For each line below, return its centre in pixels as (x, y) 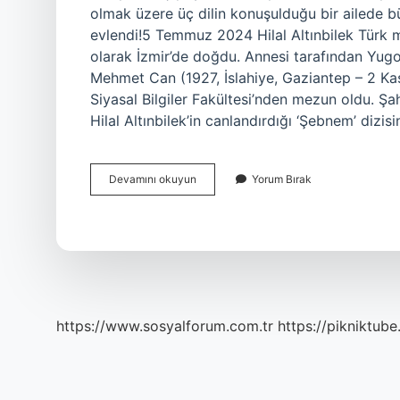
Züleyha (216, 178)
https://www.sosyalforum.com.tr (165, 326)
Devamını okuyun (153, 179)
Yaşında (215, 226)
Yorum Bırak (282, 179)
